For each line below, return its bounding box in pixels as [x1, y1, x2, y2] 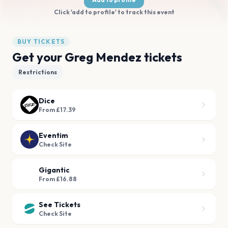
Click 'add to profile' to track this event [53, 8, 175, 16]
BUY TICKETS [17, 38, 65, 45]
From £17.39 [39, 106, 76, 113]
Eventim [39, 131, 68, 140]
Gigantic [39, 165, 70, 175]
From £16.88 [39, 175, 77, 183]
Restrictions [18, 68, 57, 76]
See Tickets [39, 200, 80, 209]
